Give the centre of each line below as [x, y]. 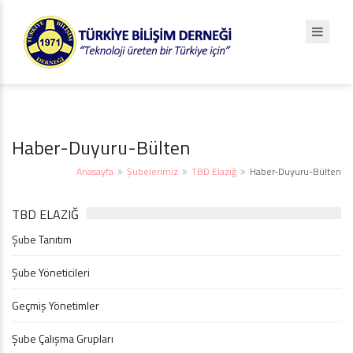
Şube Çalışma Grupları [63, 338]
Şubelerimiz [152, 171]
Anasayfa [95, 171]
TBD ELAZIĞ [45, 214]
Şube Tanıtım [42, 239]
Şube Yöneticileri [51, 272]
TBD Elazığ [214, 171]
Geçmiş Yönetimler [56, 305]
